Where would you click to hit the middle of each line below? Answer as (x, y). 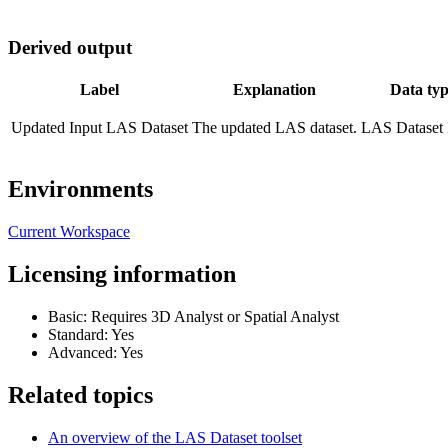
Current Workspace (69, 231)
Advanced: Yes (95, 352)
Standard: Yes (91, 334)
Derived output (70, 48)
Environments (80, 189)
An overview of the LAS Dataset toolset (175, 437)
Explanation (274, 90)
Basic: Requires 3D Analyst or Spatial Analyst (193, 316)
